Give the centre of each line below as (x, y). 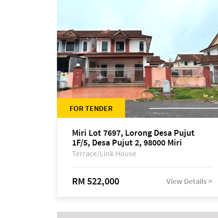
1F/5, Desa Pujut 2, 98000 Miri (127, 142)
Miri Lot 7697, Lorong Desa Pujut (133, 133)
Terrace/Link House (104, 153)
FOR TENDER (91, 108)
